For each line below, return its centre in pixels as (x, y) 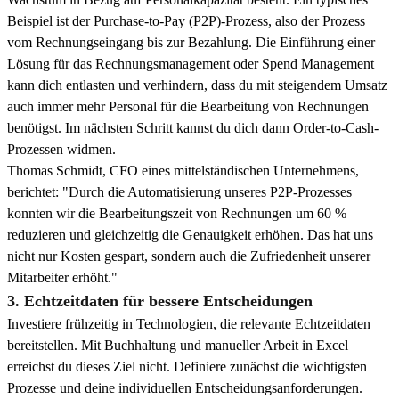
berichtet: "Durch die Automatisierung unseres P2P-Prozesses (179, 192)
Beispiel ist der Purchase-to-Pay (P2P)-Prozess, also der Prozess (186, 21)
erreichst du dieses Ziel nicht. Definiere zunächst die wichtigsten (187, 367)
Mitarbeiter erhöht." (62, 278)
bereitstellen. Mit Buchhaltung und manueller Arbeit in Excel (178, 346)
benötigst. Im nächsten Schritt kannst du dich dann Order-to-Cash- (193, 128)
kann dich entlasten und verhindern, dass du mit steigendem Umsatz (197, 85)
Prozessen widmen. (61, 150)
